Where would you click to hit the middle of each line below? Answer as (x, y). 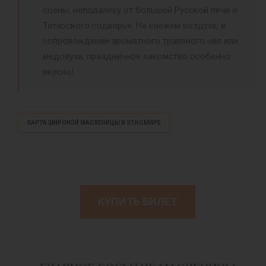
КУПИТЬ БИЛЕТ (137, 202)
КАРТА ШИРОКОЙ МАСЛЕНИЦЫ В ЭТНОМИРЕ (94, 123)
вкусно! (58, 72)
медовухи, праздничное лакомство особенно (137, 56)
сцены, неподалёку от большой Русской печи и (140, 10)
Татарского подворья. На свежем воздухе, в (134, 26)
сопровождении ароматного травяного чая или (140, 41)
